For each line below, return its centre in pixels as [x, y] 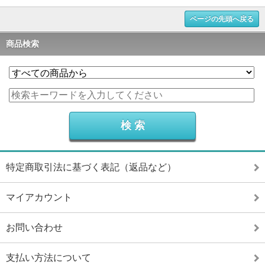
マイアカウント [39, 197]
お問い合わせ [34, 227]
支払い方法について [49, 258]
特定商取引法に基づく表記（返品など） [91, 167]
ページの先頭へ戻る [222, 19]
